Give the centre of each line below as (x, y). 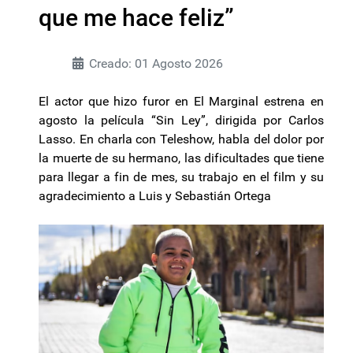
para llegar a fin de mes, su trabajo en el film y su (181, 176)
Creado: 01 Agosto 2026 (156, 63)
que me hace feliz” (136, 17)
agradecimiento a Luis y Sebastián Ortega (155, 195)
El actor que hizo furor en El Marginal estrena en (181, 101)
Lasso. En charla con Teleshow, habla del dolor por (181, 139)
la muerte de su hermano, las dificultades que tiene (181, 158)
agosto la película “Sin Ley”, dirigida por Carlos (181, 120)
